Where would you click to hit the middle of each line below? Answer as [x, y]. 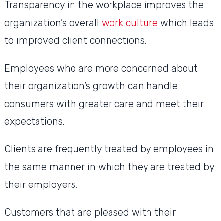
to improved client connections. [76, 41]
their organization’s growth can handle [91, 86]
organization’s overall [52, 23]
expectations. [34, 122]
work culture [128, 23]
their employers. [42, 185]
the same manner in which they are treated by [109, 167]
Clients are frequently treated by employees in [109, 149]
